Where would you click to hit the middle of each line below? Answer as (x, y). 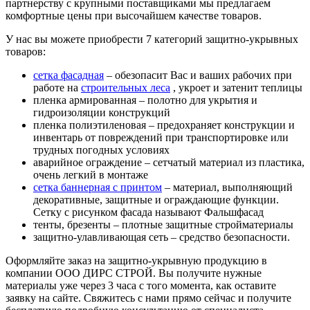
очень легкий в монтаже (91, 175)
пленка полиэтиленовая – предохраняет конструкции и (164, 125)
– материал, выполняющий (227, 188)
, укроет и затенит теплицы (236, 88)
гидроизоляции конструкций (102, 113)
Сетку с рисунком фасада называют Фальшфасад (148, 212)
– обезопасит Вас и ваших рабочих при (198, 75)
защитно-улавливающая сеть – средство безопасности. (162, 237)
